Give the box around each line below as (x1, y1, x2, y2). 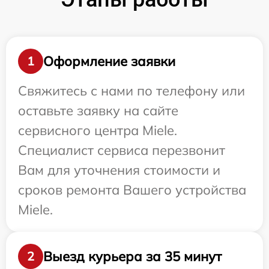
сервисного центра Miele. (18, 122, 177, 139)
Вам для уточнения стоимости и (18, 162, 220, 178)
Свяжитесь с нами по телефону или (18, 82, 245, 99)
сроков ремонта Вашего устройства (18, 181, 246, 198)
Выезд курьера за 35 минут (43, 247, 222, 265)
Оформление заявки (43, 52, 175, 70)
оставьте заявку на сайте (18, 102, 178, 119)
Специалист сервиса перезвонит (18, 142, 225, 159)
